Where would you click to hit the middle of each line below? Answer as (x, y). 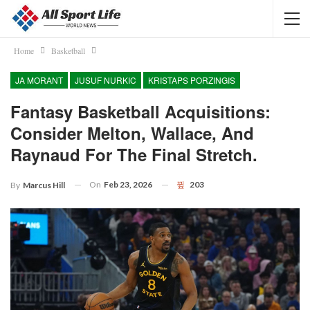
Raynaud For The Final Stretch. (134, 154)
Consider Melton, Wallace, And (132, 133)
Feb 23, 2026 (128, 184)
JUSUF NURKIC (106, 80)
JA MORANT (39, 80)
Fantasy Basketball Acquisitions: (140, 111)
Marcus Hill (44, 185)
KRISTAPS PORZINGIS (192, 80)
